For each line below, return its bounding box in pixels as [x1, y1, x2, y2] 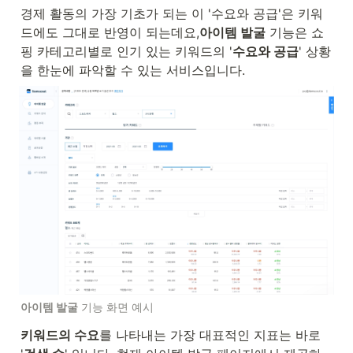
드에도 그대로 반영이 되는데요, [20, 24, 199, 40]
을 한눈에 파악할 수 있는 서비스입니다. [20, 62, 245, 78]
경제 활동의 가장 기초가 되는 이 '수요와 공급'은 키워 [20, 6, 323, 21]
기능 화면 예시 [78, 299, 154, 314]
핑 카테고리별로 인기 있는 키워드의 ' [20, 43, 232, 59]
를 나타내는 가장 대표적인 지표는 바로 [99, 326, 321, 343]
